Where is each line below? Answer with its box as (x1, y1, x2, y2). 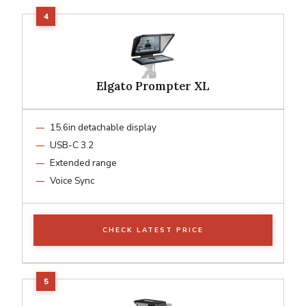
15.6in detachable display (50, 120, 156, 134)
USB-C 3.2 (50, 138, 94, 152)
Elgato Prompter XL (96, 78, 210, 94)
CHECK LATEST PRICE (102, 225, 204, 235)
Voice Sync (50, 173, 94, 187)
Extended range (50, 156, 117, 169)
